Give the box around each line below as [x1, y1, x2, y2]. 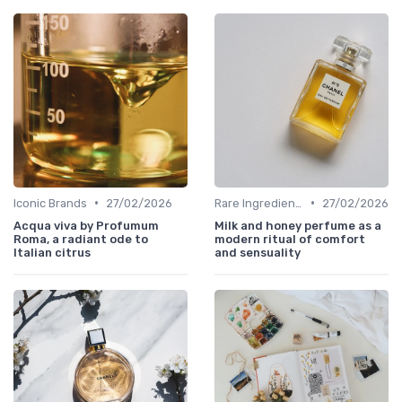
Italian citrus [13, 245, 91, 259]
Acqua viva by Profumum [13, 218, 159, 232]
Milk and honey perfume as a [214, 218, 381, 232]
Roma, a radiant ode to [13, 232, 148, 246]
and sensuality [214, 245, 301, 259]
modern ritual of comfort [214, 232, 365, 246]
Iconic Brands [13, 196, 87, 210]
